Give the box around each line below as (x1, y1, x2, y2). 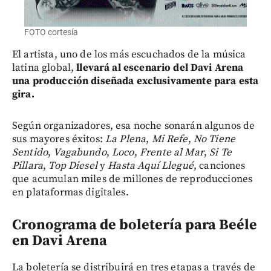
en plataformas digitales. (12, 186, 129, 200)
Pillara (12, 159, 44, 173)
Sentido (12, 146, 48, 160)
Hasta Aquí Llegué (108, 159, 194, 173)
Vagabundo (53, 146, 106, 160)
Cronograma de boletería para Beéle (12, 216, 257, 235)
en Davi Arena (12, 232, 107, 250)
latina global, (12, 61, 77, 75)
